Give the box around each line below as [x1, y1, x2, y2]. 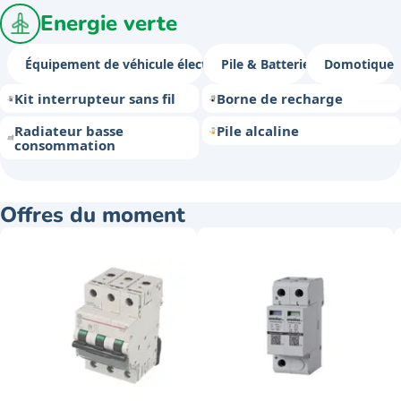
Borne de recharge [217, 89, 344, 107]
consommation [14, 136, 115, 155]
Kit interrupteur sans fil [14, 89, 175, 107]
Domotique [323, 55, 394, 73]
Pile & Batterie [221, 55, 311, 73]
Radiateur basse [14, 122, 124, 141]
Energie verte [40, 9, 177, 38]
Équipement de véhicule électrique [25, 55, 239, 73]
